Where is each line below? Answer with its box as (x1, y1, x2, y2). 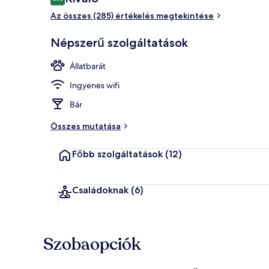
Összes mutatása (50, 120, 121, 131)
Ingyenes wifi (70, 79, 119, 91)
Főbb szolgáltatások (72, 148, 163, 160)
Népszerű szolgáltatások (50, 35, 188, 50)
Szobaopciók (43, 232, 141, 256)
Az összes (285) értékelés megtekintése (50, 10, 214, 21)
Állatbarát (70, 60, 106, 71)
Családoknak (72, 184, 128, 196)
